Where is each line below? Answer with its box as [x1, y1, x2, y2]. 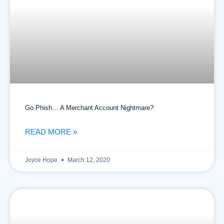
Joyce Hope [25, 156, 59, 163]
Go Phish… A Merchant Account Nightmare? [25, 104, 153, 111]
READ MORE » [25, 127, 77, 136]
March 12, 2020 [66, 156, 110, 163]
